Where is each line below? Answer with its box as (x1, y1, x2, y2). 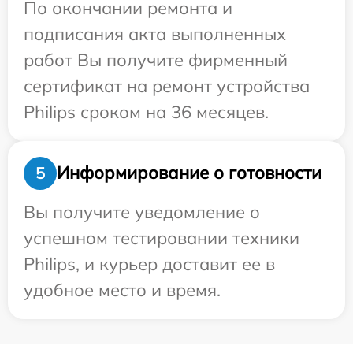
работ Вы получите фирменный (24, 48, 288, 71)
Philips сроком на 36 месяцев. (24, 100, 269, 123)
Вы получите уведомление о (24, 200, 260, 223)
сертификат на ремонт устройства (24, 74, 310, 97)
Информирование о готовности (57, 162, 321, 184)
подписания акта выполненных (24, 22, 286, 45)
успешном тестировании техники (24, 226, 299, 249)
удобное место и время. (24, 278, 221, 301)
